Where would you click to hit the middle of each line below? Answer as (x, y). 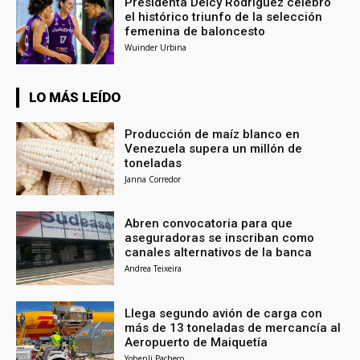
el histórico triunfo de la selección (224, 16)
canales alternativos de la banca (219, 253)
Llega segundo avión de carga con (224, 314)
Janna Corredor (153, 179)
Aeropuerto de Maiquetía (196, 343)
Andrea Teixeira (153, 269)
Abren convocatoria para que (209, 224)
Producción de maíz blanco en (213, 134)
